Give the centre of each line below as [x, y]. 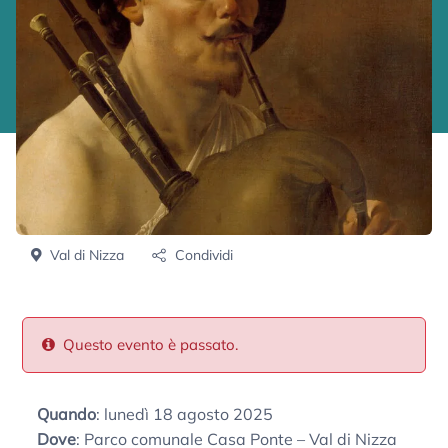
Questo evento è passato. [149, 345]
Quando [67, 413]
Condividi [201, 255]
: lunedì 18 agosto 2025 [185, 413]
